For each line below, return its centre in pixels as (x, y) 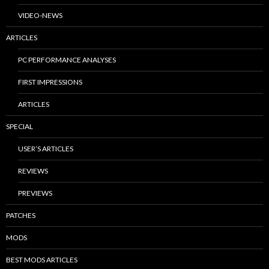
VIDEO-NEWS (40, 15)
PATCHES (21, 215)
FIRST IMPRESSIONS (50, 82)
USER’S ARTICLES (46, 148)
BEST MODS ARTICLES (42, 259)
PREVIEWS (35, 193)
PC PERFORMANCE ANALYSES (67, 59)
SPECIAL (20, 126)
